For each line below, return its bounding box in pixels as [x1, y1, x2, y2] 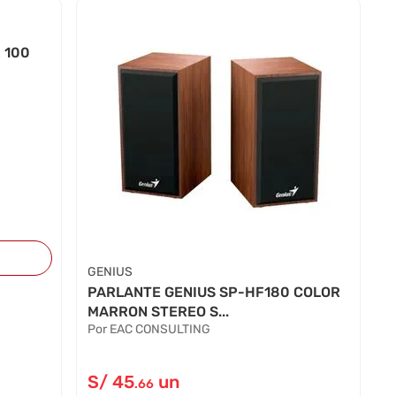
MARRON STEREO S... [87, 302, 229, 320]
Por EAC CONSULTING [87, 321, 210, 337]
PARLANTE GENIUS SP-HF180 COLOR [87, 283, 340, 301]
